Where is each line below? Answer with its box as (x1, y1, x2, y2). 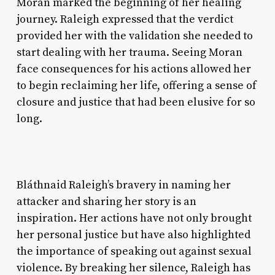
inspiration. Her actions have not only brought (16, 211, 252, 226)
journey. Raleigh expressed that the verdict (16, 12, 233, 27)
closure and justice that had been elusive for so (16, 95, 255, 110)
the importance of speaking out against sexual (16, 244, 252, 259)
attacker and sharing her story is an (16, 195, 196, 209)
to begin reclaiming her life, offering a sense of (16, 79, 257, 93)
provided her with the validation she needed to (16, 29, 253, 44)
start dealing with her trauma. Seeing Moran (16, 45, 242, 60)
